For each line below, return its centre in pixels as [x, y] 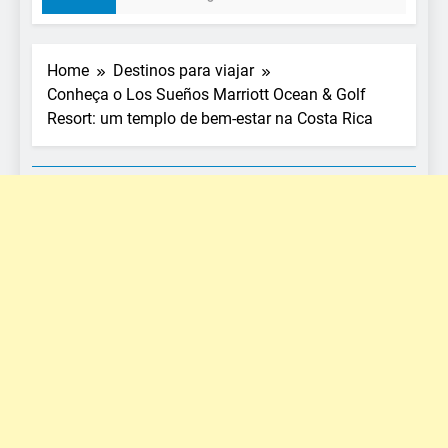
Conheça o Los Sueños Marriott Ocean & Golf [206, 94]
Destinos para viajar [183, 70]
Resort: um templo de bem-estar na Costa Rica [210, 118]
